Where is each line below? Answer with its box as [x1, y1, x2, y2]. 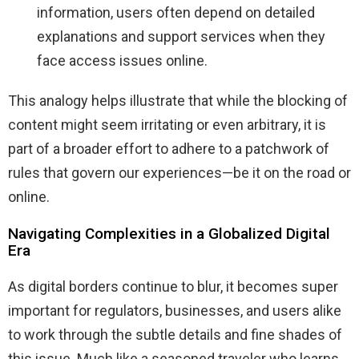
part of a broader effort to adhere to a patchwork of [8, 139, 329, 157]
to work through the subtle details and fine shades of [8, 325, 342, 343]
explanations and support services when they [37, 27, 325, 45]
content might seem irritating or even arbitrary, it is [8, 115, 326, 133]
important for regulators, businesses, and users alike [8, 301, 341, 319]
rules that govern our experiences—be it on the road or [8, 163, 351, 181]
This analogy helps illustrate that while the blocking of [8, 91, 348, 109]
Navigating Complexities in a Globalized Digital [8, 224, 330, 243]
